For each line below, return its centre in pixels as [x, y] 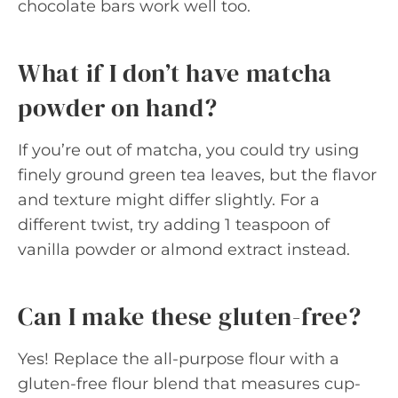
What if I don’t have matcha [175, 73]
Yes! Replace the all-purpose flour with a [179, 359]
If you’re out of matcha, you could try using [188, 150]
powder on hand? [118, 107]
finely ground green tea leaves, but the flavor [197, 175]
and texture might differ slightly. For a [169, 200]
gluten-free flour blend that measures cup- [189, 384]
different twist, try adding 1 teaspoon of [174, 225]
